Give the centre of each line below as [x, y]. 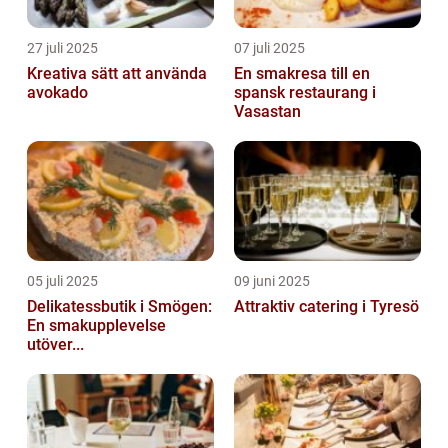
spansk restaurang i [305, 92]
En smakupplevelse [96, 325]
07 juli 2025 [269, 47]
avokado [57, 92]
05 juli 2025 [62, 280]
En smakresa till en [302, 73]
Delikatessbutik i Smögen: [119, 306]
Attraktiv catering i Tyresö [326, 306]
